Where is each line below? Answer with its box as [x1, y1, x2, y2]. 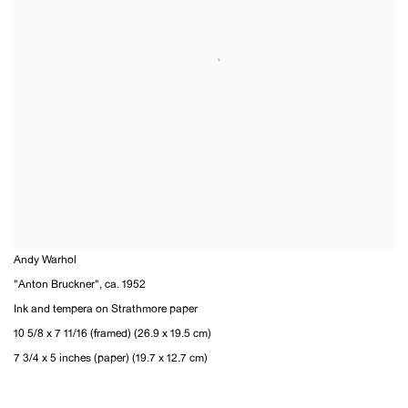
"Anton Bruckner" [14, 280, 99, 291]
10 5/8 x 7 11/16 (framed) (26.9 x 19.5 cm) [14, 329, 211, 341]
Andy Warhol [14, 255, 76, 267]
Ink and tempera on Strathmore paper [14, 304, 198, 316]
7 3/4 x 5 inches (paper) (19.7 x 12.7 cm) [14, 353, 208, 365]
